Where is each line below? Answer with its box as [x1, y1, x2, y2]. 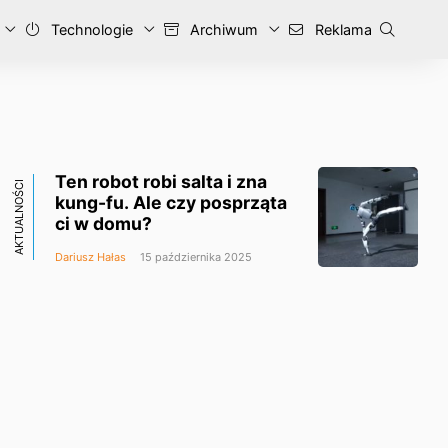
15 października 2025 [137, 249, 252, 264]
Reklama [311, 21, 372, 38]
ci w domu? [55, 212, 152, 234]
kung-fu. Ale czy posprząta [55, 191, 287, 213]
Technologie [47, 21, 133, 38]
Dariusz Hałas [55, 249, 126, 264]
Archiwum [186, 21, 258, 38]
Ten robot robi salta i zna [55, 170, 267, 192]
